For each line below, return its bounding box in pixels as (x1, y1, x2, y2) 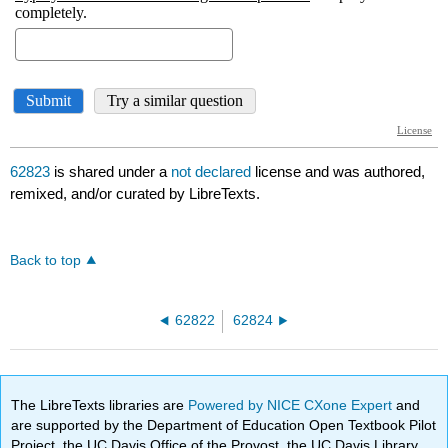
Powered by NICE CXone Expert (188, 396, 397, 413)
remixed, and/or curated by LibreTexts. (10, 185, 261, 203)
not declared (171, 163, 256, 181)
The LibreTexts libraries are (11, 396, 189, 413)
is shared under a (50, 163, 172, 181)
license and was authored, (255, 163, 426, 181)
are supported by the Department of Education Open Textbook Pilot (11, 416, 437, 433)
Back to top (10, 253, 82, 269)
